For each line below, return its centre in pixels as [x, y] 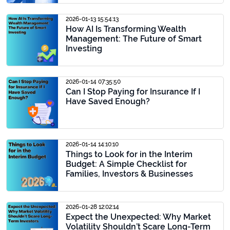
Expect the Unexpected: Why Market [138, 217]
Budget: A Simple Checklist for [126, 164]
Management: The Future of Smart [134, 39]
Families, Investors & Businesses [129, 174]
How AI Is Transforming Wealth [126, 29]
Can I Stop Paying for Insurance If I [133, 92]
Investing [84, 49]
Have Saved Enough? [108, 101]
